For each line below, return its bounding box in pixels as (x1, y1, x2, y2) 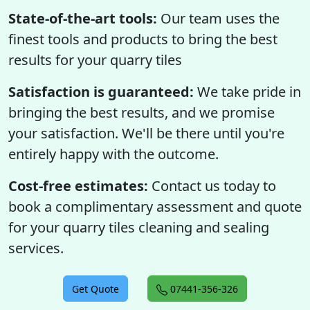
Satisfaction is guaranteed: (8, 82, 194, 101)
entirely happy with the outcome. (8, 145, 219, 163)
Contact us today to (148, 176, 276, 195)
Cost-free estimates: (8, 176, 148, 195)
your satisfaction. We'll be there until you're (8, 124, 284, 143)
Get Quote (72, 282, 119, 295)
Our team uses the (157, 9, 280, 28)
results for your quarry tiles (8, 51, 182, 69)
